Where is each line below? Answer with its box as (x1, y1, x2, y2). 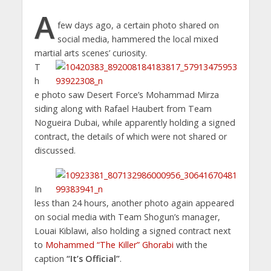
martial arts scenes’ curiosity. (34, 47, 147, 59)
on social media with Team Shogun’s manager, (34, 211, 220, 223)
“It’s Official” (66, 252, 120, 264)
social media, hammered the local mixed (57, 33, 218, 45)
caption (34, 252, 67, 264)
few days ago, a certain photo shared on (57, 19, 219, 31)
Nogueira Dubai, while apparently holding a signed (34, 116, 235, 128)
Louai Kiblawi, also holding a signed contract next (34, 224, 231, 237)
